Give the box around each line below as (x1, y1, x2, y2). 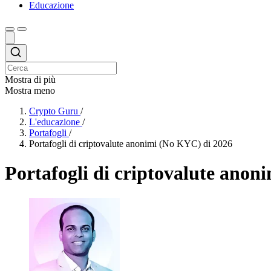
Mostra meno (5, 85, 55, 96)
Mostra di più (5, 74, 56, 85)
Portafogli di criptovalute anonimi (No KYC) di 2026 (29, 138, 232, 149)
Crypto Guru (29, 105, 78, 116)
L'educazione (29, 116, 80, 127)
